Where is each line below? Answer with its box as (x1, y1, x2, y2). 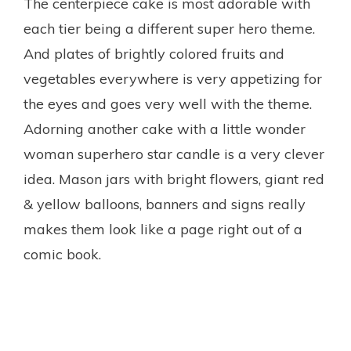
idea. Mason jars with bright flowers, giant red (24, 169, 324, 188)
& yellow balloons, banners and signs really (24, 194, 306, 213)
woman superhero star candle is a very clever (24, 144, 324, 163)
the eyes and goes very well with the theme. (24, 94, 312, 113)
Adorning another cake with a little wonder (24, 119, 306, 138)
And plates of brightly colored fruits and (24, 44, 284, 63)
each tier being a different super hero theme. (24, 19, 315, 38)
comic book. (24, 244, 101, 263)
